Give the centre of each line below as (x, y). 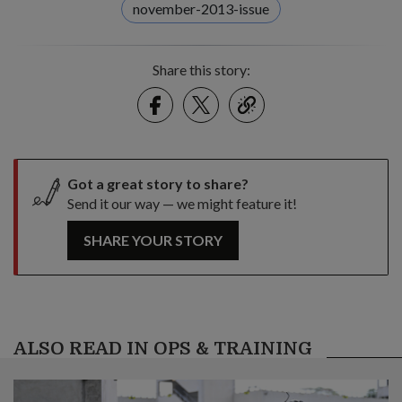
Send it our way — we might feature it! (182, 203)
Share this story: (201, 69)
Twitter (226, 93)
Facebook (188, 93)
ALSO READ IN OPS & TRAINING (163, 348)
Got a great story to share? (158, 183)
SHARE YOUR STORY (153, 240)
